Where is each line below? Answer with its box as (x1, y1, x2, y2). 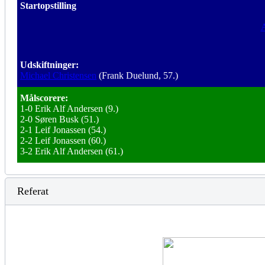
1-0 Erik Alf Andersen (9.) (20, 104, 118, 114)
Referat (17, 185, 49, 197)
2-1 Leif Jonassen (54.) (20, 125, 106, 135)
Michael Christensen (20, 70, 96, 80)
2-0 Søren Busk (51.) (20, 114, 99, 124)
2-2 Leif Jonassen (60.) (20, 135, 106, 146)
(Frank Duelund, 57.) (96, 70, 178, 80)
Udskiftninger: (20, 60, 79, 70)
